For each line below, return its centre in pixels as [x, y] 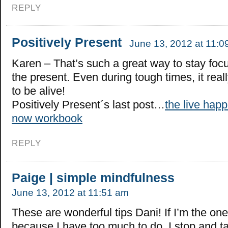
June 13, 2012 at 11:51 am [70, 193]
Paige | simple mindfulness [93, 178]
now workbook [47, 119]
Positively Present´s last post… [88, 105]
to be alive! [38, 91]
